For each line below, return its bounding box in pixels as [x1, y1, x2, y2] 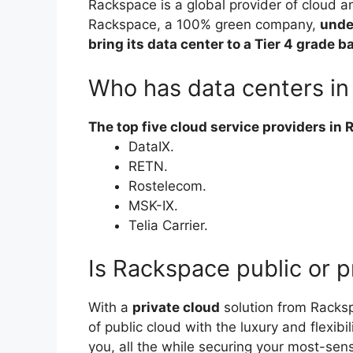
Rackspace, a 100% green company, [88, 17, 320, 33]
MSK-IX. [128, 197, 178, 214]
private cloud [132, 299, 220, 316]
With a [88, 299, 132, 316]
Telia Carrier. [128, 217, 208, 233]
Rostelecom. [128, 177, 206, 194]
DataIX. [128, 138, 174, 154]
